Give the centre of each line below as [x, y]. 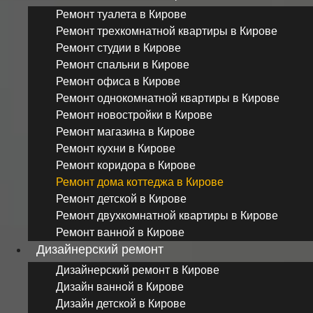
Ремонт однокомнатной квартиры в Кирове [168, 98]
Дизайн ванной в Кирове [120, 286]
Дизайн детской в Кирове [121, 303]
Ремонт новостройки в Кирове [134, 115]
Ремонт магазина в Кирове [125, 131]
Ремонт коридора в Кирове [126, 165]
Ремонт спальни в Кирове [123, 64]
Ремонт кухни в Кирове [116, 148]
